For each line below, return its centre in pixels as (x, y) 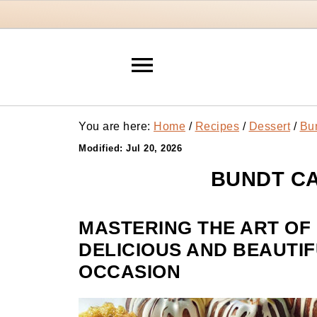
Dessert (269, 126)
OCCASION (129, 272)
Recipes (217, 126)
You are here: (116, 126)
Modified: (102, 148)
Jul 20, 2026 (154, 148)
